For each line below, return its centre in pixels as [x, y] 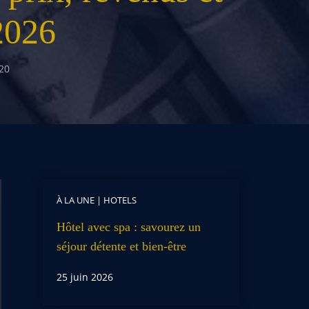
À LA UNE [75, 200]
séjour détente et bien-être [121, 246]
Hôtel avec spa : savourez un [128, 227]
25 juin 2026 [84, 277]
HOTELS [120, 200]
